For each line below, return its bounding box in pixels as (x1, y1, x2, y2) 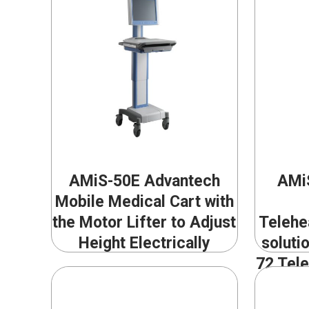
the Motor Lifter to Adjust (52, 213, 237, 232)
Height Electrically (78, 234, 210, 253)
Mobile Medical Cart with (54, 192, 234, 212)
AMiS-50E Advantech (68, 172, 220, 191)
